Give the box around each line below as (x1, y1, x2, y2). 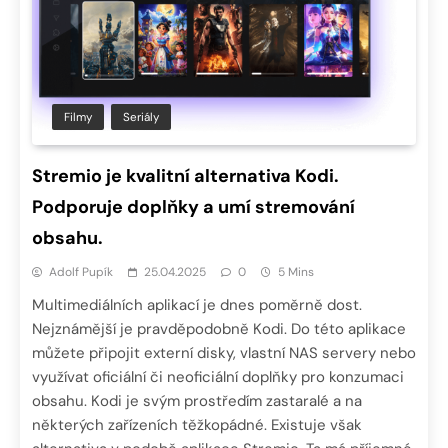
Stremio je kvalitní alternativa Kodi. (32, 164, 339, 189)
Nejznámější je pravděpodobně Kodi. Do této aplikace (32, 319, 406, 340)
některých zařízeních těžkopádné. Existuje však (32, 415, 362, 436)
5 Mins (278, 264, 314, 281)
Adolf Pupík (49, 264, 113, 281)
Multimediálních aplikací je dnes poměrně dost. (32, 295, 362, 316)
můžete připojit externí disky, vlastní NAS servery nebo (32, 343, 416, 364)
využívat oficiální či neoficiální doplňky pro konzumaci (32, 367, 404, 388)
